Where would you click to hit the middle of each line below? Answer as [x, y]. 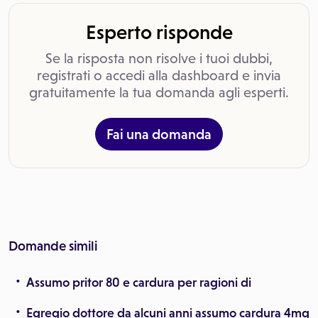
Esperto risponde [159, 32]
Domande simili [53, 246]
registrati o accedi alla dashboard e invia [159, 75]
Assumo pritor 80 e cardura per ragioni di [139, 283]
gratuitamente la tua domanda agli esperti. [159, 92]
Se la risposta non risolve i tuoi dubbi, [159, 58]
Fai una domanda [159, 134]
